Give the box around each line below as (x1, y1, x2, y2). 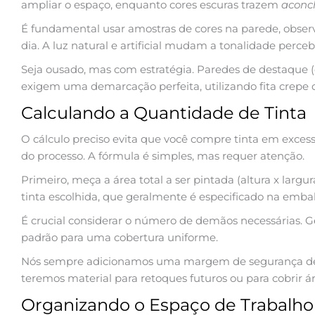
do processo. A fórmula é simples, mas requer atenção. (21, 148, 304, 162)
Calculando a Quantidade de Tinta (21, 102, 307, 123)
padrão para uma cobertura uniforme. (21, 230, 218, 244)
